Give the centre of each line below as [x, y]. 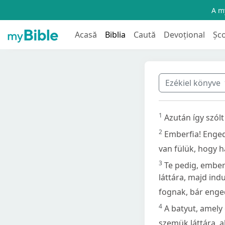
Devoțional [184, 34]
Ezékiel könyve [194, 83]
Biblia [115, 34]
